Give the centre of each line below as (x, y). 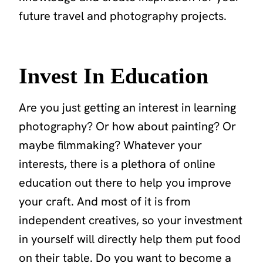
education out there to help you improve (125, 182)
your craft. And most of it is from (105, 201)
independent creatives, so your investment (131, 220)
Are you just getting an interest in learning (127, 107)
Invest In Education (114, 75)
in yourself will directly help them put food (130, 239)
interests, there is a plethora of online (117, 163)
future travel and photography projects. (123, 16)
